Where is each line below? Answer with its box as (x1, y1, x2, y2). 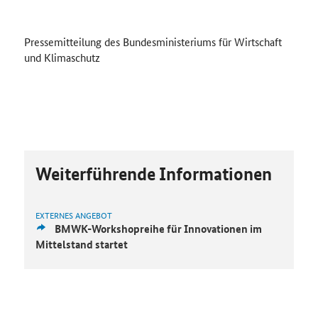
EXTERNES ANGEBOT (35, 208, 112, 222)
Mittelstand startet (35, 236, 128, 253)
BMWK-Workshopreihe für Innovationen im (54, 221, 262, 237)
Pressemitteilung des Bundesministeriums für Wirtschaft (23, 34, 282, 50)
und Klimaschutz (23, 50, 100, 65)
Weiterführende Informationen (35, 163, 272, 186)
